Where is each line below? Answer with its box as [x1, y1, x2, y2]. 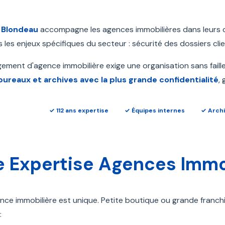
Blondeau [1, 24, 38, 35]
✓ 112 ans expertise [49, 106, 108, 115]
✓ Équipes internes [125, 106, 185, 115]
